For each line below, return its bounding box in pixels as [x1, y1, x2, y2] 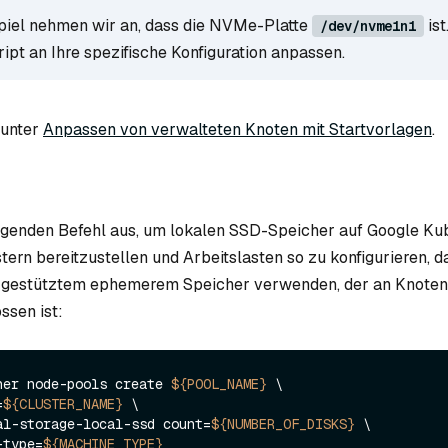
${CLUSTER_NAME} [3, 395, 123, 414]
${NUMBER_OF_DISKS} [211, 415, 355, 434]
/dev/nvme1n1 [320, 17, 416, 35]
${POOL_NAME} [171, 375, 267, 394]
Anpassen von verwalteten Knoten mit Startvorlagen [43, 119, 432, 140]
